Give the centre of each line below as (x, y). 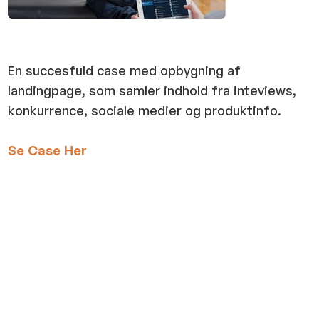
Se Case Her (48, 151)
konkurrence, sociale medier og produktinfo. (145, 111)
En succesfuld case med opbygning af (125, 71)
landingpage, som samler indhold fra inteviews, (152, 91)
